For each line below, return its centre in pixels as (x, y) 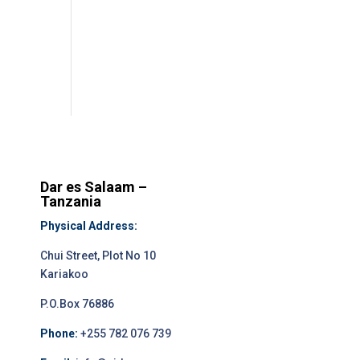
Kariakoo (64, 274)
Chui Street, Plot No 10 (98, 256)
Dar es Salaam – (93, 187)
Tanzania (70, 202)
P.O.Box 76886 (77, 304)
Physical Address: (88, 226)
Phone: (59, 334)
